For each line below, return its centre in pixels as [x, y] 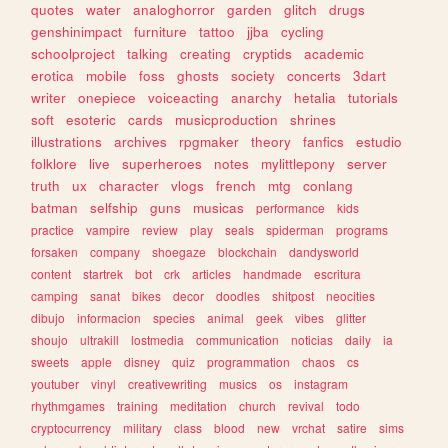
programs [362, 229]
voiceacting [184, 97]
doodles [238, 295]
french [236, 185]
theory [271, 141]
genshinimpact [77, 31]
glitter [351, 317]
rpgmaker [209, 141]
